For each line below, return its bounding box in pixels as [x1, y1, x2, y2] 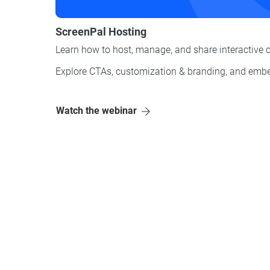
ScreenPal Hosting [55, 25, 146, 38]
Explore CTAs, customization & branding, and [55, 65, 248, 77]
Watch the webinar [56, 104, 137, 116]
